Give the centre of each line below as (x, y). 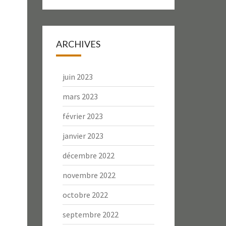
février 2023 (82, 116)
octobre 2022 (85, 195)
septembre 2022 (90, 214)
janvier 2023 (83, 136)
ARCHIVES (78, 44)
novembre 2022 (89, 175)
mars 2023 (80, 96)
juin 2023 (77, 77)
